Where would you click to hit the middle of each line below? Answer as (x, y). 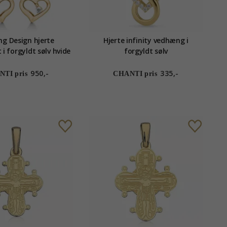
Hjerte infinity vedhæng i (146, 41)
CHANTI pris (135, 74)
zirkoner (16, 62)
